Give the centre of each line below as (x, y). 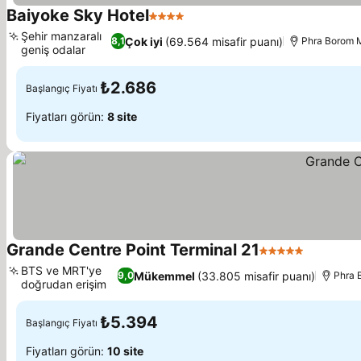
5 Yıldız (282, 259)
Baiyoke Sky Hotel (78, 15)
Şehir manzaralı (61, 36)
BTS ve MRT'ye (61, 270)
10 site (125, 351)
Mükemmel (164, 276)
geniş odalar (53, 50)
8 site (122, 116)
